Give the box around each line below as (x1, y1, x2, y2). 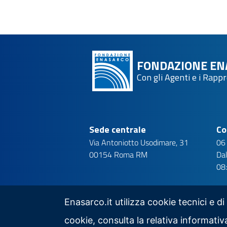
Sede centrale (89, 123, 146, 136)
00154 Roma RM (89, 148, 147, 161)
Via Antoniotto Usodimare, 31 (89, 136, 188, 148)
